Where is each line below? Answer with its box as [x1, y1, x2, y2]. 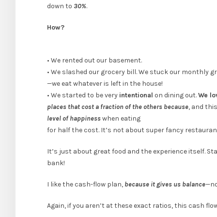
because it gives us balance [124, 180, 205, 189]
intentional [119, 91, 153, 100]
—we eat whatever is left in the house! [47, 79, 163, 88]
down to [47, 2, 74, 11]
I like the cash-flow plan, [47, 180, 124, 189]
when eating [102, 114, 140, 123]
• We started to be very [47, 91, 119, 100]
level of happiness [47, 114, 102, 123]
